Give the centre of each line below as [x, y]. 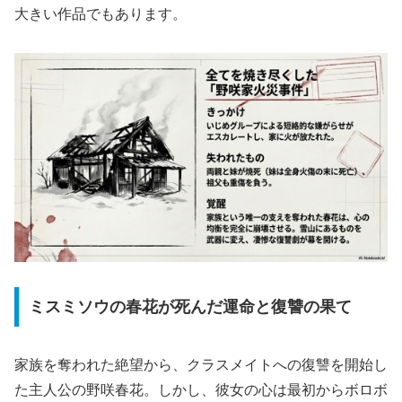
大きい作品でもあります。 [100, 14]
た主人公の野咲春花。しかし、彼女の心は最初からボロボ [201, 390]
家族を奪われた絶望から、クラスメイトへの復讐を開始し [201, 365]
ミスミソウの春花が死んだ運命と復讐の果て [190, 307]
